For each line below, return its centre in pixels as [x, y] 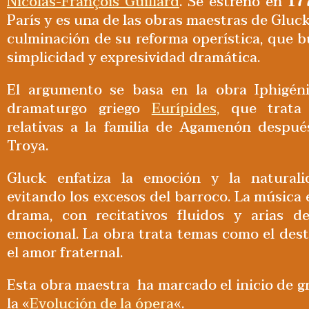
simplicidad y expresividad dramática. [133, 58]
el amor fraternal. [65, 253]
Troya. [28, 146]
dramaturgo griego [79, 109]
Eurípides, [185, 109]
